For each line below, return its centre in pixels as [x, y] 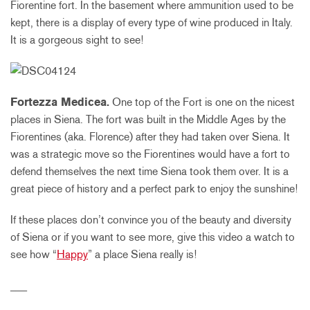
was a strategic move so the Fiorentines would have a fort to [150, 154]
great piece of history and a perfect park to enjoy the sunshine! [154, 189]
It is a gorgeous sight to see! [77, 40]
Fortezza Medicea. [60, 102]
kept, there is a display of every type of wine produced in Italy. [152, 23]
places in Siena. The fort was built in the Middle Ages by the [148, 120]
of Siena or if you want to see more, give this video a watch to [153, 237]
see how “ [34, 255]
